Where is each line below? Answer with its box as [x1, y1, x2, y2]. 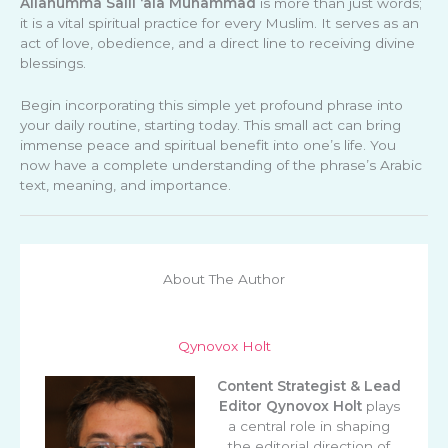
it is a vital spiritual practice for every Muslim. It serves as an [20, 14, 419, 31]
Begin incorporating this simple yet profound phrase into [20, 96, 403, 113]
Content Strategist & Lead [217, 377, 402, 394]
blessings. [20, 54, 86, 71]
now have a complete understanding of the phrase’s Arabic [20, 156, 422, 173]
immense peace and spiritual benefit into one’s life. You [20, 136, 396, 153]
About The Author [163, 270, 285, 287]
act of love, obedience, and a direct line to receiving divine [20, 34, 415, 51]
